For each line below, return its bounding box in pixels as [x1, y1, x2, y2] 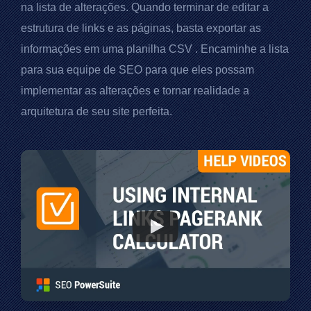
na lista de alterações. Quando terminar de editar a [21, 1, 269, 14]
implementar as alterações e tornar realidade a [21, 85, 249, 97]
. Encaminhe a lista [192, 43, 289, 56]
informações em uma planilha [21, 43, 169, 56]
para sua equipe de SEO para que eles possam [21, 64, 254, 76]
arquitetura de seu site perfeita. [21, 106, 172, 118]
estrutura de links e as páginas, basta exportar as [21, 22, 261, 35]
